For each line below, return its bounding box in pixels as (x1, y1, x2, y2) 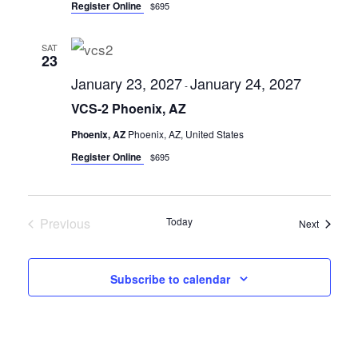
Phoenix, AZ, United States (127, 127, 244, 141)
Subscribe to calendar (110, 270, 230, 287)
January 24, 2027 (189, 73, 301, 94)
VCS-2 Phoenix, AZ (70, 99, 186, 118)
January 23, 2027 (70, 73, 182, 94)
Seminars (64, 231, 118, 250)
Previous (39, 214, 90, 233)
